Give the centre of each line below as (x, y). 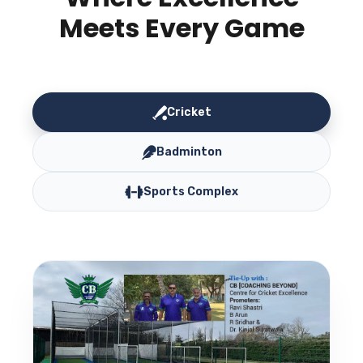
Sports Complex (191, 192)
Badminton (189, 152)
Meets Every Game (181, 28)
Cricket (189, 113)
